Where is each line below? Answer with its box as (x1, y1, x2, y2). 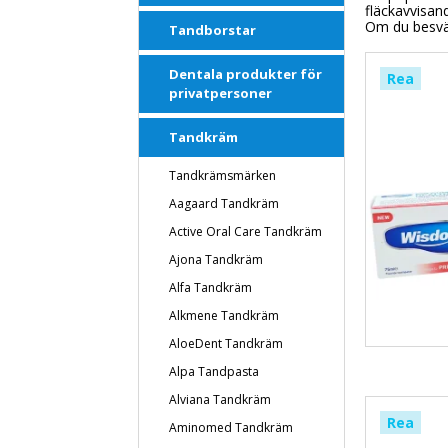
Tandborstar (169, 21, 256, 39)
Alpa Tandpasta (169, 363, 259, 380)
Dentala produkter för (169, 65, 322, 83)
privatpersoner (169, 84, 272, 102)
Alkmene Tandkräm (169, 307, 279, 324)
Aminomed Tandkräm (169, 419, 293, 436)
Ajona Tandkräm (169, 251, 263, 268)
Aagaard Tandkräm (169, 195, 279, 212)
